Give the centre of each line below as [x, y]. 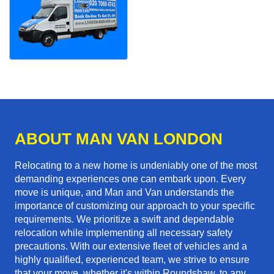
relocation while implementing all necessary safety [124, 233]
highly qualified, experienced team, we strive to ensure [132, 260]
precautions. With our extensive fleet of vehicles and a [131, 246]
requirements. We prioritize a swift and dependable [124, 220]
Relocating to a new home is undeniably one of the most [136, 166]
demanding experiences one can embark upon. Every [130, 179]
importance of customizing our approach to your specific [135, 206]
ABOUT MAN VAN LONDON [119, 139]
